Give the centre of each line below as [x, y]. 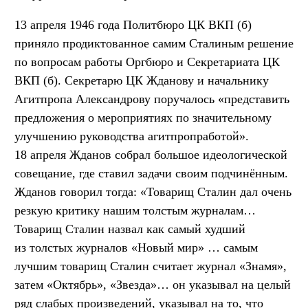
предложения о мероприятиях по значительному [143, 117]
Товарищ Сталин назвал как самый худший [130, 229]
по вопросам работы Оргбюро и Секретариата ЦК [147, 62]
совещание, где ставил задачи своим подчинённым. [151, 173]
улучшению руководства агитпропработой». [132, 136]
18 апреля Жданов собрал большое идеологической [151, 154]
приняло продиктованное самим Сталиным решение [154, 43]
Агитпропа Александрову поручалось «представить [152, 99]
